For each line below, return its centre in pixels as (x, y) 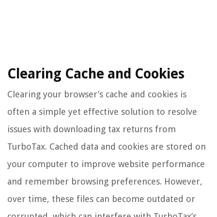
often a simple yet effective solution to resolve (102, 111)
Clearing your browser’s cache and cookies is (97, 94)
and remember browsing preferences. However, (105, 181)
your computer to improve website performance (106, 164)
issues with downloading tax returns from (92, 129)
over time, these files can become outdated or (101, 199)
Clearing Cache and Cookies (96, 74)
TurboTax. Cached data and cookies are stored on (107, 146)
